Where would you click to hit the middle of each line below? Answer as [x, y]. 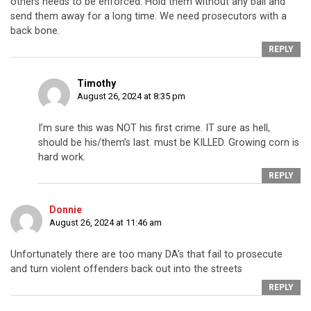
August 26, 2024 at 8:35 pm [131, 96]
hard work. [62, 158]
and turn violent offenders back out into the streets [126, 269]
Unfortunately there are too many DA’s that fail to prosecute [146, 255]
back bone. [35, 31]
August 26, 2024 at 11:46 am [106, 223]
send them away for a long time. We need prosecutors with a [149, 17]
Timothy [96, 84]
